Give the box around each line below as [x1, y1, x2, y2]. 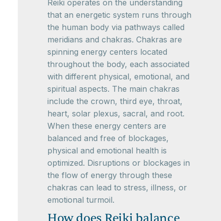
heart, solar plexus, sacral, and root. [47, 109, 184, 119]
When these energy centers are [47, 121, 166, 131]
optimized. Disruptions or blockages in [47, 158, 190, 168]
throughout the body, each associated [47, 59, 189, 70]
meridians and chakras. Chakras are [47, 35, 182, 45]
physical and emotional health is [47, 146, 167, 156]
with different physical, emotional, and [47, 72, 189, 82]
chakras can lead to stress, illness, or [47, 183, 187, 193]
